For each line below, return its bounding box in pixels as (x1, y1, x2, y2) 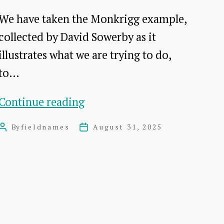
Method (84, 94, 123, 109)
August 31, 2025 (93, 122, 162, 132)
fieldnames (21, 122, 70, 132)
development (84, 112, 149, 127)
